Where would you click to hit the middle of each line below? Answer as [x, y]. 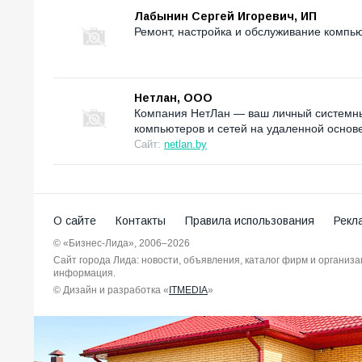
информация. [84, 273]
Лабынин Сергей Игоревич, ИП [225, 16]
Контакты [141, 220]
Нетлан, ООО [173, 97]
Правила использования [250, 220]
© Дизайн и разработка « [111, 290]
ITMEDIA [188, 290]
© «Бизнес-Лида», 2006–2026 [122, 243]
